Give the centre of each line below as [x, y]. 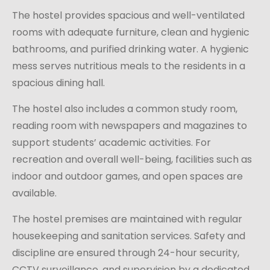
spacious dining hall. [58, 83]
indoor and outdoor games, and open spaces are [127, 176]
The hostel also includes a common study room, [125, 109]
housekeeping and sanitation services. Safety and [129, 236]
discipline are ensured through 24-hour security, [126, 253]
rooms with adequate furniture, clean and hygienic [131, 32]
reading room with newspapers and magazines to [130, 126]
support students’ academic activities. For [111, 143]
